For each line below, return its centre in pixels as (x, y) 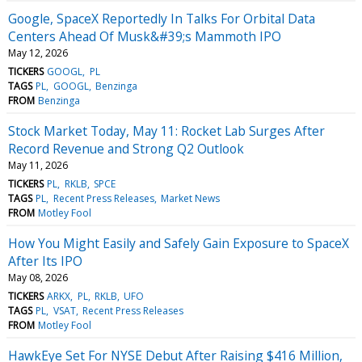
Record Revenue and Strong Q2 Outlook (126, 148)
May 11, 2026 (38, 165)
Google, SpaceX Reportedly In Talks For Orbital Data (162, 18)
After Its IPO (45, 261)
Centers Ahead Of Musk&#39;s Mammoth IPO (145, 36)
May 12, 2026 (38, 53)
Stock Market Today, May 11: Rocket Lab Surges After (166, 130)
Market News (190, 198)
